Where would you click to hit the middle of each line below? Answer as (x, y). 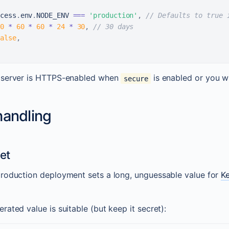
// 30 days (113, 27)
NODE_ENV (53, 16)
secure (136, 78)
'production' (113, 16)
